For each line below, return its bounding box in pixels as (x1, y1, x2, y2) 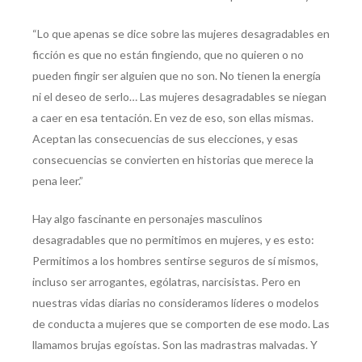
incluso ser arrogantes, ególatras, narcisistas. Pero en (32, 275, 301, 289)
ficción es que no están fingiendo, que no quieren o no (32, 48, 304, 62)
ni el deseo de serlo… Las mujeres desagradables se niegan (32, 90, 326, 104)
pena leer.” (32, 174, 83, 188)
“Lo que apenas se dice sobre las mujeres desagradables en (32, 27, 330, 41)
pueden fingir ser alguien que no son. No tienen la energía (32, 69, 321, 83)
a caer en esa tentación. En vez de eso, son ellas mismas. (32, 111, 314, 125)
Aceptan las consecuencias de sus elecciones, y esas (32, 132, 298, 146)
